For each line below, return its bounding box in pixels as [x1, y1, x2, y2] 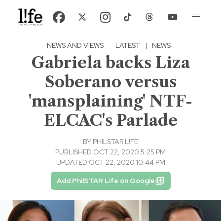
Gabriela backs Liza [31, 53, 190, 73]
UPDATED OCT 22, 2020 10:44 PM [56, 158, 165, 167]
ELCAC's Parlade [43, 110, 178, 130]
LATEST [115, 41, 140, 50]
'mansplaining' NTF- [29, 91, 192, 111]
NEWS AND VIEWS [47, 41, 104, 50]
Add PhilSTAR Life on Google [56, 176, 155, 185]
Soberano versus [44, 72, 177, 92]
